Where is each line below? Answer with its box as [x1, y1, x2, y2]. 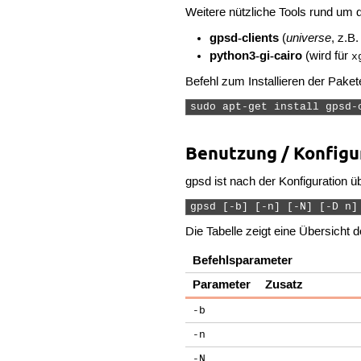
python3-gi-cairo [209, 48, 302, 64]
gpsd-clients [209, 30, 279, 47]
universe [285, 30, 331, 47]
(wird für [301, 49, 351, 64]
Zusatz [265, 276, 304, 293]
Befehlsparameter [193, 252, 293, 269]
